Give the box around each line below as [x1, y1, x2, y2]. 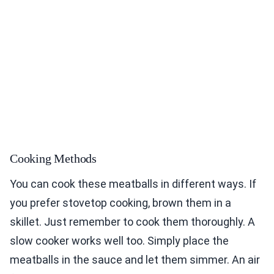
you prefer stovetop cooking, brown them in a [10, 196, 231, 210]
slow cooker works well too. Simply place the [10, 234, 229, 248]
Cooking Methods [10, 152, 97, 166]
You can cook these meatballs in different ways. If [10, 177, 256, 191]
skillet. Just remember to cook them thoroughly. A [10, 215, 255, 229]
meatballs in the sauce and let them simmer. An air [10, 253, 260, 267]
